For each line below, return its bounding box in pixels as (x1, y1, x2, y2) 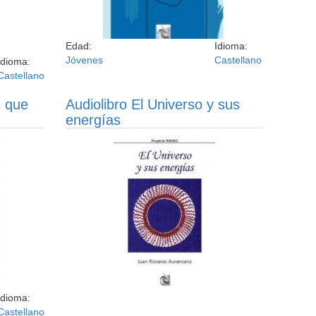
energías (66, 112, 121, 128)
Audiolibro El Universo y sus (66, 97, 241, 112)
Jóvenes (66, 54, 104, 66)
